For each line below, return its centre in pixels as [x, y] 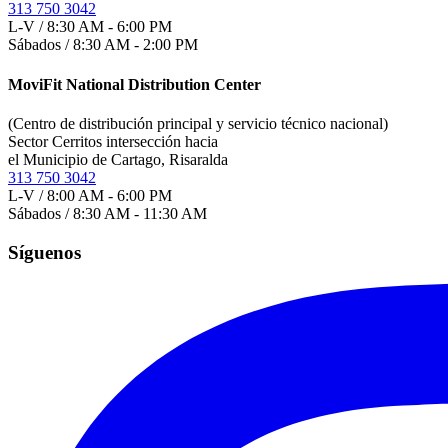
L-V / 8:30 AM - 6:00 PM [90, 27]
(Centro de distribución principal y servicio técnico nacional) [198, 123]
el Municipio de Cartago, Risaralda [118, 159]
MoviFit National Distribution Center [134, 84]
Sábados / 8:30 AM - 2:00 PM [103, 45]
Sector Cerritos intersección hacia [113, 141]
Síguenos [44, 252]
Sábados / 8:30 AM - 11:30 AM [107, 213]
